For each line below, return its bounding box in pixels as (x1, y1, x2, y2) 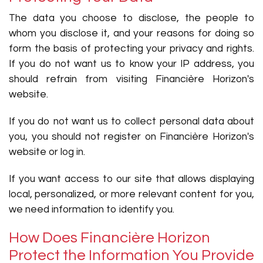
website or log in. (9, 147, 85, 157)
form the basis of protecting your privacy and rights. (9, 43, 254, 54)
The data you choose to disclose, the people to (9, 13, 254, 23)
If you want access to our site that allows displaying (9, 174, 254, 184)
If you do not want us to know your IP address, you (9, 59, 254, 69)
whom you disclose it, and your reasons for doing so (9, 28, 254, 39)
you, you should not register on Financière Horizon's (9, 131, 254, 142)
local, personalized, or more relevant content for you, (9, 189, 254, 200)
